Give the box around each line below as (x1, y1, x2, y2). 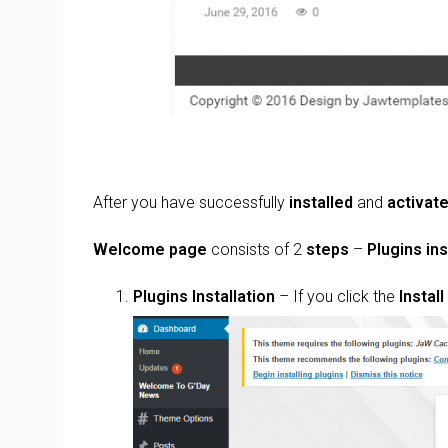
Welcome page (93, 239, 207, 259)
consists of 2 (207, 239, 302, 259)
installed (289, 192, 353, 212)
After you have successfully (93, 192, 289, 212)
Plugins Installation (133, 286, 275, 306)
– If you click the (275, 286, 399, 306)
